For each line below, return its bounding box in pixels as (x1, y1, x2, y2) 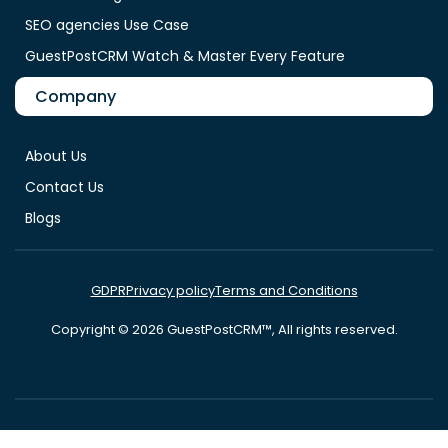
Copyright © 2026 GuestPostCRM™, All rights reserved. (50, 319, 398, 339)
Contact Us (25, 176, 104, 197)
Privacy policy (125, 280, 215, 300)
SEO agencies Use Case (25, 14, 189, 35)
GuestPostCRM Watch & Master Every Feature (25, 45, 345, 66)
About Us (25, 145, 87, 166)
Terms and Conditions (214, 280, 358, 300)
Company (35, 84, 116, 108)
